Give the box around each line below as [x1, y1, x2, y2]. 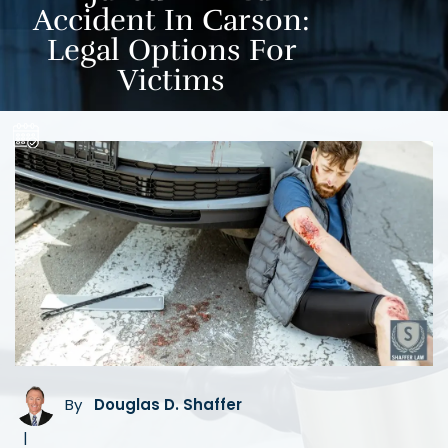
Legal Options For [46, 32, 297, 70]
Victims [118, 62, 226, 100]
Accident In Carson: [33, 2, 311, 40]
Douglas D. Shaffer [94, 393, 242, 415]
